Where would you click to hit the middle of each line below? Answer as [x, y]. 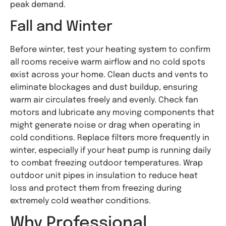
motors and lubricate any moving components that [112, 112]
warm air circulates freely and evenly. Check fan [104, 100]
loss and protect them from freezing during [96, 188]
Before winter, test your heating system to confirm [110, 49]
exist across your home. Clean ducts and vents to [109, 75]
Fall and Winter [61, 27]
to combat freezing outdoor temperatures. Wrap [106, 163]
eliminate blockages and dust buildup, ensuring [104, 87]
